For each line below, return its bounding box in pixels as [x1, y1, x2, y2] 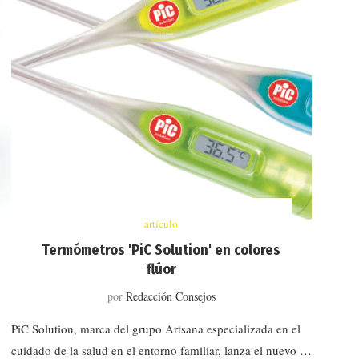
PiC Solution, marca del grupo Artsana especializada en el [10, 320, 301, 337]
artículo [144, 216, 179, 231]
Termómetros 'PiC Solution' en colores [42, 240, 281, 259]
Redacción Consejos [125, 288, 216, 304]
